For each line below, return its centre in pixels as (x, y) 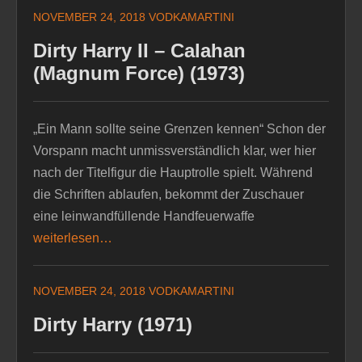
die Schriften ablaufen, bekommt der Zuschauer (168, 194)
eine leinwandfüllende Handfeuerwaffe (144, 216)
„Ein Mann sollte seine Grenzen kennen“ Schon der (179, 128)
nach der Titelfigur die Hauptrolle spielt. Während (173, 172)
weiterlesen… (73, 238)
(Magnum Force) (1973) (139, 73)
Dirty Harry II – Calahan (139, 50)
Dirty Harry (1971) (113, 324)
